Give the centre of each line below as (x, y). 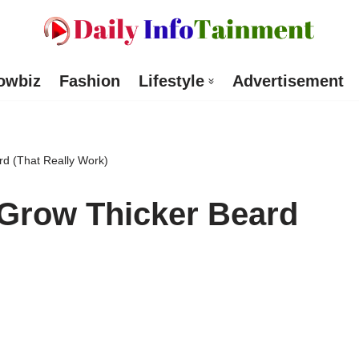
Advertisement (288, 81)
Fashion (89, 81)
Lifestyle (171, 81)
